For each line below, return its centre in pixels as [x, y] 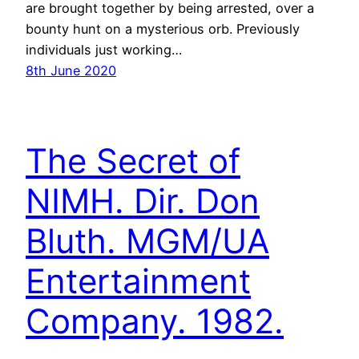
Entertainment [138, 281]
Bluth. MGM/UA [147, 241]
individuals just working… [104, 50]
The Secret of [133, 161]
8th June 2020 [71, 71]
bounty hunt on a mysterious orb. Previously [163, 29]
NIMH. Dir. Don [143, 201]
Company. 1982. [155, 321]
